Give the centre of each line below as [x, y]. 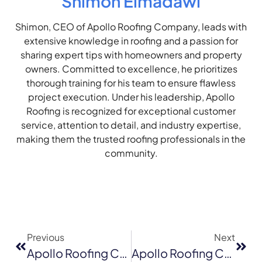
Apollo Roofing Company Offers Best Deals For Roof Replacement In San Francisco [228, 253]
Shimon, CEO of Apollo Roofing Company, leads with [131, 27]
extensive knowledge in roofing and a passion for [131, 41]
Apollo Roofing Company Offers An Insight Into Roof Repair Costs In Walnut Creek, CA [123, 253]
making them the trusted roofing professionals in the [131, 139]
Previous [46, 237]
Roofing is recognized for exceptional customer [131, 111]
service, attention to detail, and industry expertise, [131, 125]
